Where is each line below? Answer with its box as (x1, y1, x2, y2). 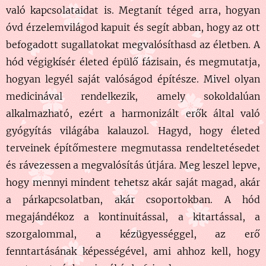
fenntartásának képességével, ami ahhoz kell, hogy (6, 245, 260, 257)
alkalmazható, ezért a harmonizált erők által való (6, 107, 260, 119)
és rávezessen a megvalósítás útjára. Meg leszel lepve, (6, 159, 260, 171)
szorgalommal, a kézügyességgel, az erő (6, 227, 260, 240)
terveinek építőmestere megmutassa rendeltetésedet (6, 141, 260, 154)
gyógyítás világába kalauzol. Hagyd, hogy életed (6, 124, 260, 137)
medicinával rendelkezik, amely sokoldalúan (6, 90, 260, 102)
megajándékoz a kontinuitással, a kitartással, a (6, 210, 260, 223)
